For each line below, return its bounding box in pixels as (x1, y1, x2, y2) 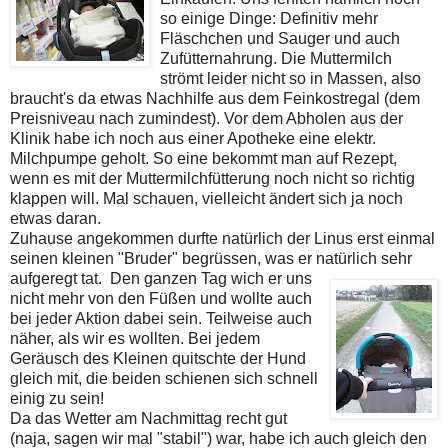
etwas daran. (10, 209, 101, 227)
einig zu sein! (10, 389, 104, 407)
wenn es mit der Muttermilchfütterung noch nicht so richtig (10, 169, 415, 187)
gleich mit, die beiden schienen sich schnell (10, 369, 318, 387)
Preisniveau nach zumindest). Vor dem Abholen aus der (10, 109, 403, 127)
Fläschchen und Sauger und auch (160, 29, 400, 47)
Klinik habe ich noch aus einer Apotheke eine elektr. (10, 129, 376, 147)
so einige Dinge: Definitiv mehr (160, 9, 378, 27)
